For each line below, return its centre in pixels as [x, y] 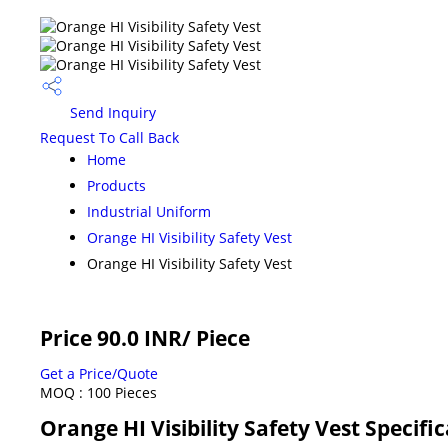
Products [116, 185]
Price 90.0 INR [111, 337]
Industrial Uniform [149, 211]
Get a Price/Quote [99, 373]
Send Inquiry [111, 113]
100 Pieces [122, 392]
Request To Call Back [109, 137]
